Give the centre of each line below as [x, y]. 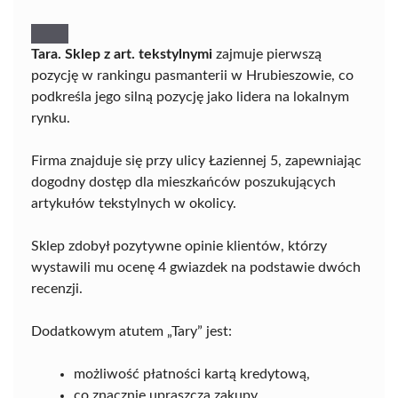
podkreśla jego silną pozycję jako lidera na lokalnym [190, 97]
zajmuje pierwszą [267, 54]
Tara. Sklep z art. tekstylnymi [122, 54]
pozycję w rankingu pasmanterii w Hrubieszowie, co [192, 76]
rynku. [51, 118]
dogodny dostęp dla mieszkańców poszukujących [183, 182]
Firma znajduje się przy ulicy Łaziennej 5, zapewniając [196, 161]
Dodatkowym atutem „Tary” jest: [131, 331]
